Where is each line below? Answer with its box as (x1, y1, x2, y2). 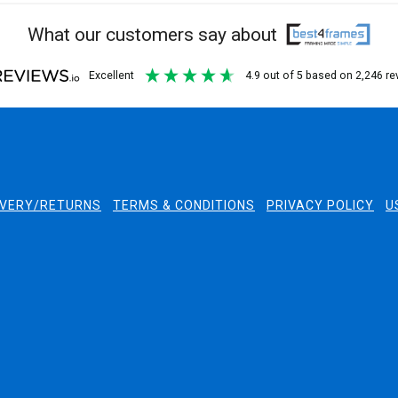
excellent (94, 69, 134, 83)
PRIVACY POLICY (267, 198, 374, 213)
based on (305, 69, 355, 83)
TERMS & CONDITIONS (113, 198, 255, 213)
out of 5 (259, 69, 306, 83)
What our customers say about (28, 24, 283, 46)
